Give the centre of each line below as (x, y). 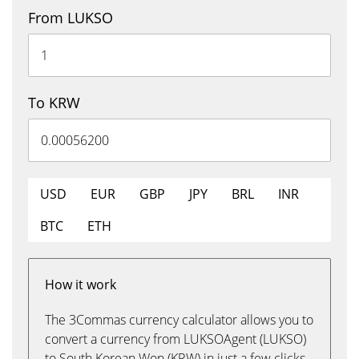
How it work (81, 284)
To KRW (54, 103)
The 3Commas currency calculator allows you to (179, 320)
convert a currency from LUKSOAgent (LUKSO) (175, 339)
